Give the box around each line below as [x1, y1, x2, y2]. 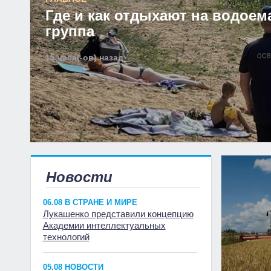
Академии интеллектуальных [42, 220, 166, 230]
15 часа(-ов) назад [45, 53, 123, 62]
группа [45, 23, 94, 39]
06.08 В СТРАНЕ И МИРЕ [42, 198, 137, 207]
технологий [42, 232, 90, 242]
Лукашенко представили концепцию [42, 209, 194, 219]
